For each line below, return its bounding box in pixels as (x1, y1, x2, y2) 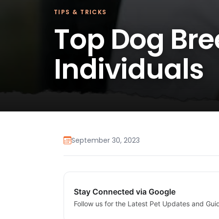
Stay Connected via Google (74, 187, 175, 197)
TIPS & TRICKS (54, 7, 107, 16)
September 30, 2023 (71, 135, 140, 146)
